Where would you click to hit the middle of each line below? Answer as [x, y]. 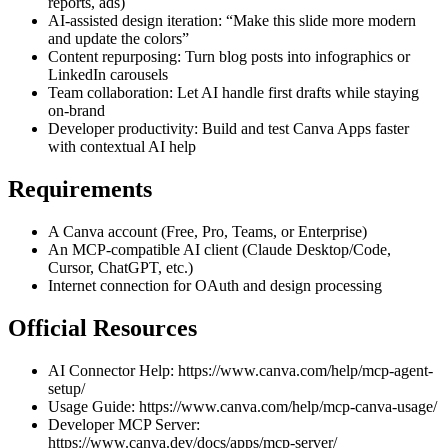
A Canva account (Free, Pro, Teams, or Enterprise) [207, 232]
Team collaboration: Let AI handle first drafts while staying [233, 93]
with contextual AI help [122, 147]
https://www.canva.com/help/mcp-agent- [305, 370]
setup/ [66, 388]
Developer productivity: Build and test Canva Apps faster [228, 129]
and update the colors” [118, 39]
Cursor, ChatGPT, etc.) [120, 268]
